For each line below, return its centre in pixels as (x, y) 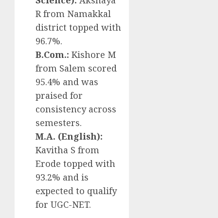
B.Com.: (52, 55)
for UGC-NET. (63, 205)
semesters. (59, 123)
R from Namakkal (73, 14)
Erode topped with (75, 164)
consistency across (76, 109)
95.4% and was (67, 82)
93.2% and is (62, 177)
